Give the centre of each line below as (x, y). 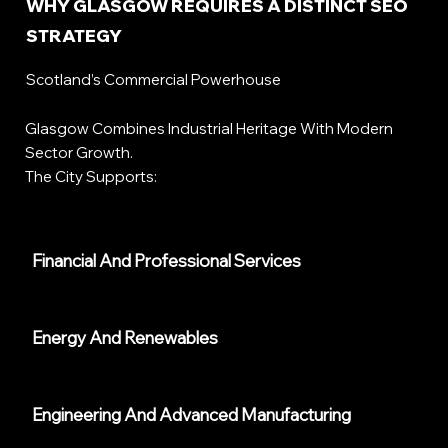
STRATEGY (73, 35)
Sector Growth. (79, 153)
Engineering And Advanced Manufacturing (192, 415)
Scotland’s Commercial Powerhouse (153, 80)
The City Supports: (91, 177)
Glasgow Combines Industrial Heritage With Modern (209, 129)
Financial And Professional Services (167, 261)
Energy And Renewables (125, 338)
